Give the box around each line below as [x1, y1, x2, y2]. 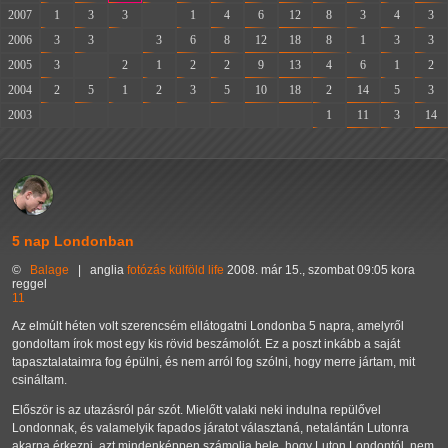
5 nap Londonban [12, 233, 134, 250]
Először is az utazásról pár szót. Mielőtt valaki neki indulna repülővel [12, 403, 381, 418]
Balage [30, 263, 69, 278]
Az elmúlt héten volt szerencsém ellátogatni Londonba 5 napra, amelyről [12, 319, 404, 334]
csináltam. [12, 373, 67, 388]
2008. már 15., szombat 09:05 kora [227, 263, 415, 278]
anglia [90, 263, 124, 278]
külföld [169, 263, 205, 278]
